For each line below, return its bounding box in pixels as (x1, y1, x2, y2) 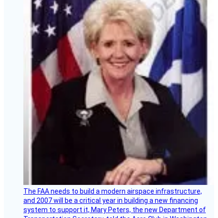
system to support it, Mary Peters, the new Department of (23, 205, 206, 214)
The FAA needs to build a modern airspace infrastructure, (23, 187, 202, 195)
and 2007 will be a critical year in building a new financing (23, 196, 198, 204)
